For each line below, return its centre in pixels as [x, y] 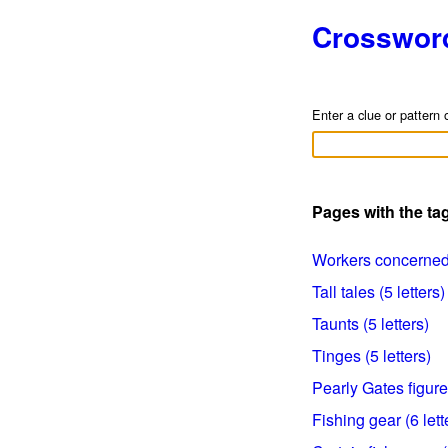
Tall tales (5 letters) [378, 291]
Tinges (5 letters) [371, 355]
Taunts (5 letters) [370, 323]
